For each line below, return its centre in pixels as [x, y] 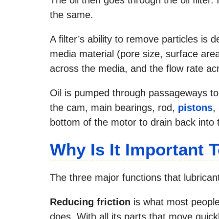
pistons [195, 107]
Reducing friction [90, 202]
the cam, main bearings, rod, [114, 107]
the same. [72, 14]
